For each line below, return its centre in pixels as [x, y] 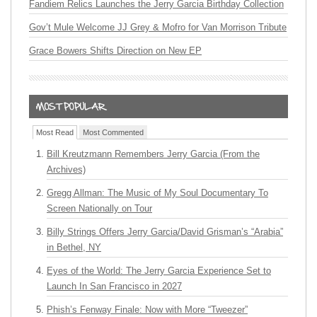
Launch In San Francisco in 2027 [114, 286]
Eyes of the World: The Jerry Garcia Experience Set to [159, 271]
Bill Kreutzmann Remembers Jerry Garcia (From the [153, 154]
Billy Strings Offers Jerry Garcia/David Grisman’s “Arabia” [165, 232]
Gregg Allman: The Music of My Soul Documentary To [157, 193]
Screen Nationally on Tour [99, 208]
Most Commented [113, 132]
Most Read [55, 132]
